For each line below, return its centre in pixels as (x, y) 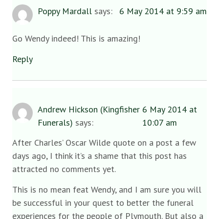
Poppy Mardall (65, 11)
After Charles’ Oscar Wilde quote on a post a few (104, 143)
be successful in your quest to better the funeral (103, 202)
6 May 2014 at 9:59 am (163, 11)
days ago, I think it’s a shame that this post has (99, 156)
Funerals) (55, 122)
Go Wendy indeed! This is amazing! (76, 39)
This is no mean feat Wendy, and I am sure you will (107, 189)
